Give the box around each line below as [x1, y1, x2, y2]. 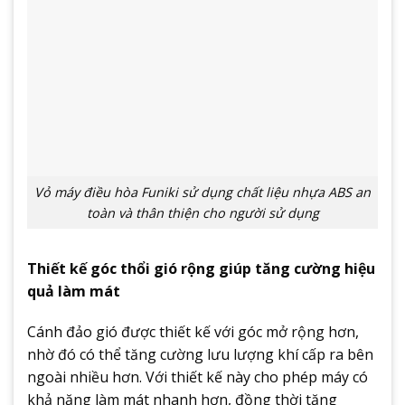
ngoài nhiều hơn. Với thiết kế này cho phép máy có [27, 367, 368, 388]
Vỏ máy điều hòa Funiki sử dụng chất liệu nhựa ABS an [34, 183, 371, 201]
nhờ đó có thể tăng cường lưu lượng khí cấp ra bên [27, 344, 373, 365]
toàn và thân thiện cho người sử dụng [86, 203, 319, 221]
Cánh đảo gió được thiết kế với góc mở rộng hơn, [27, 322, 359, 343]
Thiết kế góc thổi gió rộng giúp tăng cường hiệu [27, 258, 375, 278]
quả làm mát [27, 280, 120, 301]
